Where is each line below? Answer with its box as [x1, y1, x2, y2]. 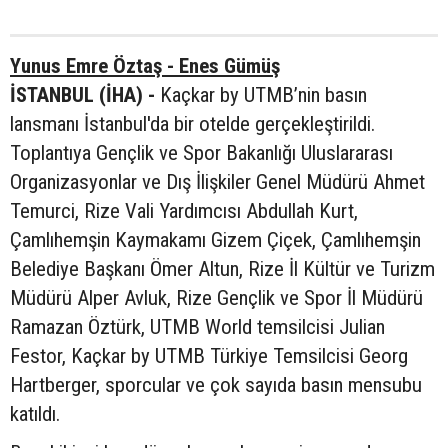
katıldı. [10, 402, 60, 426]
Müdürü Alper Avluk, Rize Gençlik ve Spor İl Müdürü [10, 286, 423, 310]
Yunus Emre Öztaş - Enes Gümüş [10, 54, 280, 78]
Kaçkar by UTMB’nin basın [160, 83, 367, 107]
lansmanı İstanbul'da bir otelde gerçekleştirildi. [10, 112, 375, 136]
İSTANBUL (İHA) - [10, 83, 160, 107]
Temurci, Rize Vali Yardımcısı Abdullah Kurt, [10, 199, 358, 223]
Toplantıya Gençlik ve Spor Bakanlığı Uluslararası [10, 141, 393, 165]
